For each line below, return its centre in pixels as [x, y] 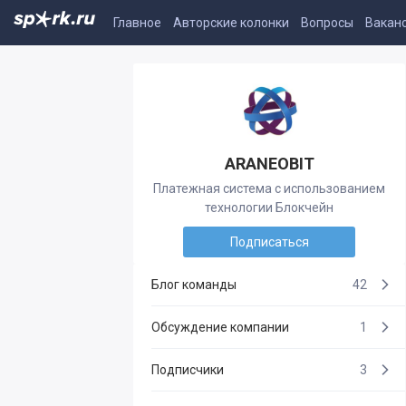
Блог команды [194, 285]
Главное [137, 23]
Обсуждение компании [220, 327]
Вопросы [327, 23]
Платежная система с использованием [269, 188]
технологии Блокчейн [269, 208]
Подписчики [188, 370]
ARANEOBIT [269, 164]
